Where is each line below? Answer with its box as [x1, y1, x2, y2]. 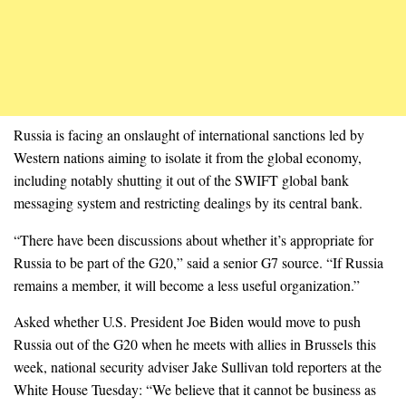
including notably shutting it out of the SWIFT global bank [14, 169, 349, 189]
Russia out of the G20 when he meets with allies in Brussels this [14, 334, 376, 354]
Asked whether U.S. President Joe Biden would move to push [14, 312, 361, 332]
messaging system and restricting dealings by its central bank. [14, 192, 362, 212]
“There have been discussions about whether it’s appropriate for [14, 229, 373, 249]
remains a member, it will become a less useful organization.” [14, 275, 360, 295]
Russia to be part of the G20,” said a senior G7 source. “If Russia [14, 252, 383, 272]
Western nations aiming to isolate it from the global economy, [14, 147, 362, 167]
